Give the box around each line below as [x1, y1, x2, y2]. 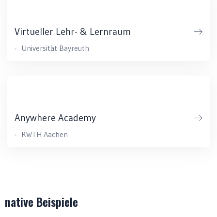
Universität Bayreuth [21, 43, 89, 53]
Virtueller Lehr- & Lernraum [15, 26, 131, 37]
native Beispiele [5, 193, 78, 210]
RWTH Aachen [21, 129, 68, 139]
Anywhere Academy [15, 112, 96, 124]
